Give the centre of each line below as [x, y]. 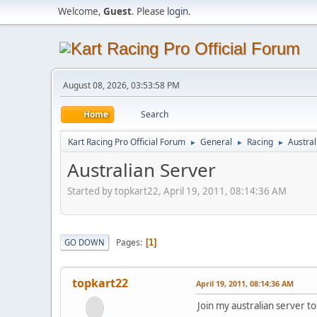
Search [155, 114]
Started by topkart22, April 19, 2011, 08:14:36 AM [177, 191]
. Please [149, 11]
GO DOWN [85, 242]
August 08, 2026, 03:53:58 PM [121, 85]
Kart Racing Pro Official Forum [127, 142]
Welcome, [81, 11]
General [216, 142]
